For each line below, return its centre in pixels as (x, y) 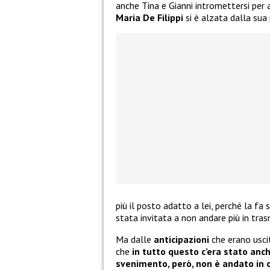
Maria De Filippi (149, 18)
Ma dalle (135, 240)
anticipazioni (183, 240)
